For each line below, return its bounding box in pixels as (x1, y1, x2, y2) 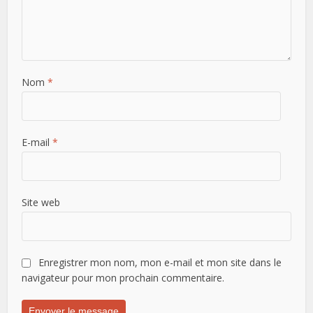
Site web (22, 196, 61, 210)
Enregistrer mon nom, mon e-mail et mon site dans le (38, 256, 282, 270)
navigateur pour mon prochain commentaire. (22, 271, 225, 285)
